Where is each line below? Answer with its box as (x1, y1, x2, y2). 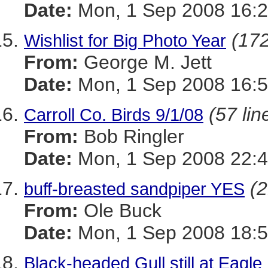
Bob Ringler (78, 126, 184, 147)
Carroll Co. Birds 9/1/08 (24, 105, 203, 124)
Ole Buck (78, 200, 162, 221)
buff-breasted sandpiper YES (24, 179, 245, 199)
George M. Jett (78, 51, 212, 73)
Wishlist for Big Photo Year (24, 31, 226, 50)
